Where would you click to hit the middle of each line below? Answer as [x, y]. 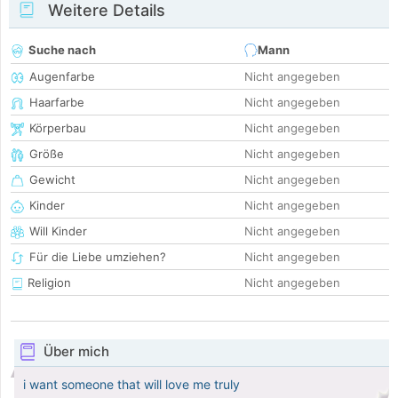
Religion [48, 283]
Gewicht [52, 180]
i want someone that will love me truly [131, 385]
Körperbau [58, 128]
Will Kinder [58, 231]
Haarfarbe [57, 103]
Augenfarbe [62, 77]
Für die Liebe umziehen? [98, 257]
